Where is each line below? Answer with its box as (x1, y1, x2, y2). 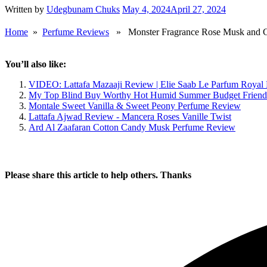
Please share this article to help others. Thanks (5, 170, 191, 181)
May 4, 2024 (122, 4, 170, 15)
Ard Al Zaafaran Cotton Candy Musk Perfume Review (29, 122, 235, 133)
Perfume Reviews (42, 27, 109, 38)
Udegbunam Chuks (46, 4, 120, 15)
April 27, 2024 (170, 4, 226, 15)
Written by (5, 4, 46, 15)
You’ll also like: (5, 59, 66, 70)
